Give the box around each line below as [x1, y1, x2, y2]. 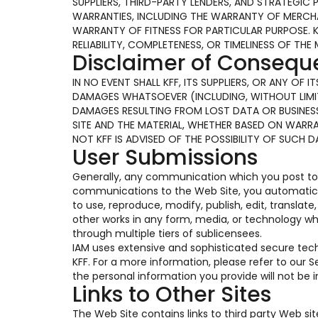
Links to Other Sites [72, 280, 271, 309]
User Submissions [72, 143, 258, 172]
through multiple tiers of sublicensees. [72, 226, 262, 241]
